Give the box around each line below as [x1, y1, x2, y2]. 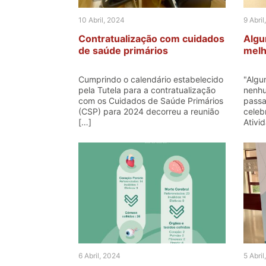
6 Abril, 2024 [78, 251, 121, 260]
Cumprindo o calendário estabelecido [78, 74, 223, 84]
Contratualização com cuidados [78, 33, 224, 45]
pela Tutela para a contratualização [78, 85, 216, 95]
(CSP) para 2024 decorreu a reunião [78, 106, 219, 116]
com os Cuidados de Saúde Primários [78, 96, 223, 106]
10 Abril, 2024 [78, 15, 125, 24]
